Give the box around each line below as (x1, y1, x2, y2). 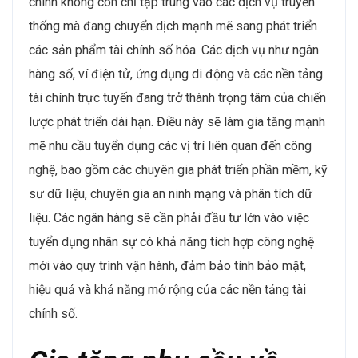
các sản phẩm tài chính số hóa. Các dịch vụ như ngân (29, 42, 319, 58)
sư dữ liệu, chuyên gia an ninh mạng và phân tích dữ (29, 185, 312, 201)
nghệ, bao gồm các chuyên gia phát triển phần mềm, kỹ (29, 161, 328, 177)
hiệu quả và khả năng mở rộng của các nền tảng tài (29, 281, 306, 297)
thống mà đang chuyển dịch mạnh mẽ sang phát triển (29, 18, 317, 34)
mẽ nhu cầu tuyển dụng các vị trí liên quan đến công (29, 137, 312, 153)
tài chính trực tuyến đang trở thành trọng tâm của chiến (29, 89, 326, 105)
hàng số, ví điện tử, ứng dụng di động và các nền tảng (29, 66, 323, 82)
